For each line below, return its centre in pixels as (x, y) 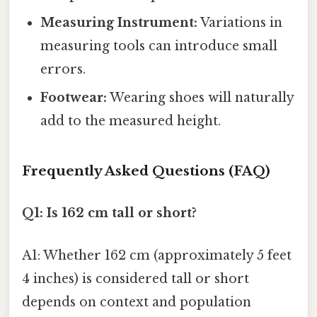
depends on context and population (137, 302)
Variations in (240, 23)
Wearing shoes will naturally (201, 98)
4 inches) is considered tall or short (136, 278)
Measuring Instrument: (119, 23)
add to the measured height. (131, 121)
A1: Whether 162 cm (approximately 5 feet (157, 255)
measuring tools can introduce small (159, 46)
